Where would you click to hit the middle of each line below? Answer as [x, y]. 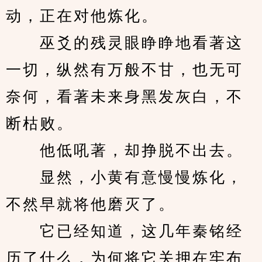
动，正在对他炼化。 [82, 16]
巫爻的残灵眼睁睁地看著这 [125, 43]
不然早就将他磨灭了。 [91, 204]
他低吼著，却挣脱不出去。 [125, 151]
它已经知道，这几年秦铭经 [125, 231]
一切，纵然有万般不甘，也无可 [125, 70]
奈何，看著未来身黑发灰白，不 [125, 97]
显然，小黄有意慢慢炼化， [125, 177]
